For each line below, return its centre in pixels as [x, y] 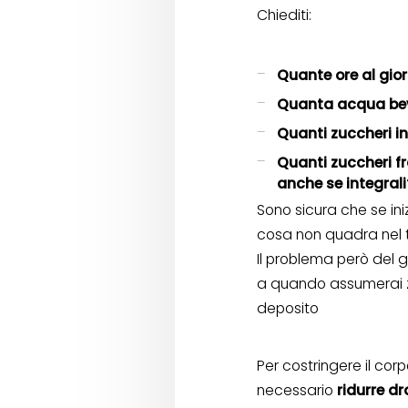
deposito [288, 309]
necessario [297, 391]
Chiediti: [284, 15]
